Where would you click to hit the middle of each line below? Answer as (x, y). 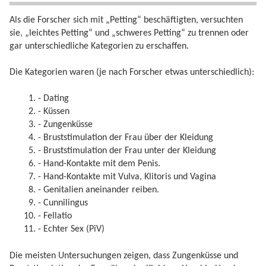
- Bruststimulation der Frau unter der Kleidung (127, 151)
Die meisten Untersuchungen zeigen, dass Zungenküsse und (124, 256)
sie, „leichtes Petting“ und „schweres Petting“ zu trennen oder (129, 33)
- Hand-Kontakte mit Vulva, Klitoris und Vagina (127, 177)
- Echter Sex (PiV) (71, 229)
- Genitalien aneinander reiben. (99, 190)
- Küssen (54, 112)
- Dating (53, 99)
